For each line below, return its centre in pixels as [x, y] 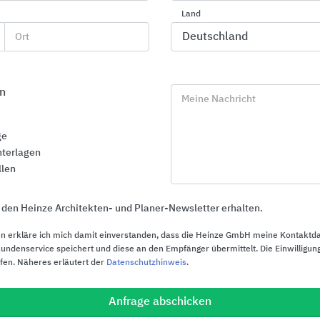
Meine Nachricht [219, 99]
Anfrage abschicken [160, 302]
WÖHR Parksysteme [59, 305]
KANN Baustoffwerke [50, 25]
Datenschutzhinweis [146, 262]
